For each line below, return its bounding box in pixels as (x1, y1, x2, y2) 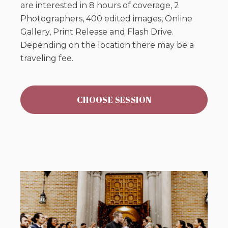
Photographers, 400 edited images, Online (20, 13, 192, 23)
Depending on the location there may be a (20, 40, 194, 50)
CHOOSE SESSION (76, 94, 152, 105)
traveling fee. (20, 53, 73, 63)
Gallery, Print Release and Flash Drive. (20, 26, 174, 37)
